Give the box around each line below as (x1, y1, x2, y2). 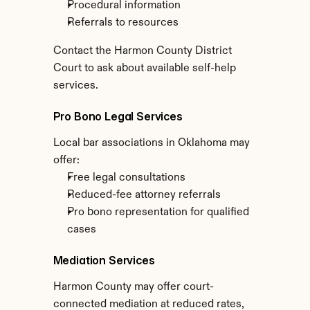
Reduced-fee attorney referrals (66, 190, 221, 201)
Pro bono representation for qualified (66, 207, 249, 218)
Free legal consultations (66, 172, 185, 183)
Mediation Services (53, 253, 155, 267)
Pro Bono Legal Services (53, 109, 183, 123)
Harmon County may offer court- (53, 282, 214, 293)
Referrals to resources (66, 17, 179, 28)
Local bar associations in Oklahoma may (53, 138, 250, 149)
